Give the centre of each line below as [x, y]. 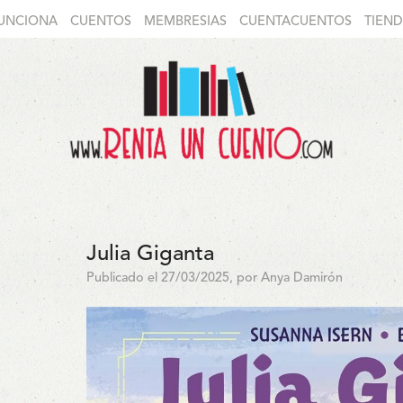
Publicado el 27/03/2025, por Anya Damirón [214, 278]
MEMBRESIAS [185, 22]
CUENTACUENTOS [295, 22]
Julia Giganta [150, 255]
